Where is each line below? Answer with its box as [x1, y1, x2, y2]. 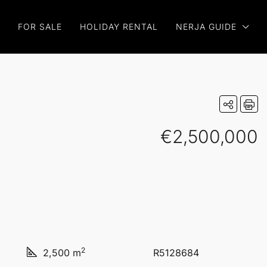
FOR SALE [18, 21, 62, 32]
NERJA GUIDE [176, 21, 237, 32]
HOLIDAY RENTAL [80, 21, 158, 32]
